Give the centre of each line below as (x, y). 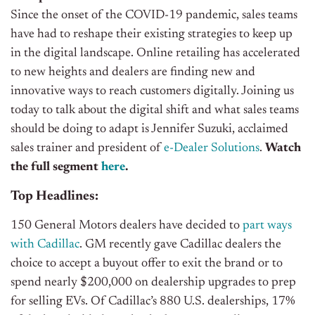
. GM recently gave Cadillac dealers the (180, 244)
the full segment (56, 167)
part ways (267, 225)
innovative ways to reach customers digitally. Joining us (152, 91)
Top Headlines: (54, 196)
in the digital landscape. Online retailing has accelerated (155, 53)
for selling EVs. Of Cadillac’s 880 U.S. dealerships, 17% (153, 301)
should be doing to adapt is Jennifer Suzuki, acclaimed (149, 129)
